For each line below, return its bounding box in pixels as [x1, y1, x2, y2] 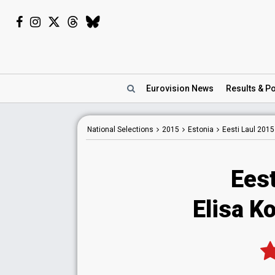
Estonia [188, 125, 214, 134]
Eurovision [146, 83, 192, 93]
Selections [115, 125, 153, 134]
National [87, 125, 115, 134]
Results [226, 83, 256, 93]
